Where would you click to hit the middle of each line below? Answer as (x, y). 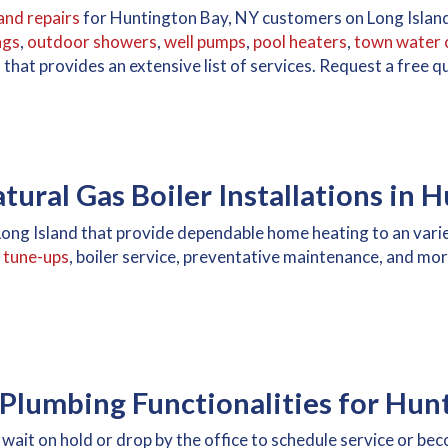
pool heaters (300, 42)
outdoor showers (92, 42)
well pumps (205, 42)
